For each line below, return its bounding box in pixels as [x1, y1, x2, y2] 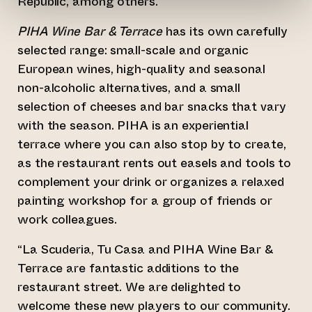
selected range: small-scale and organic [17, 41, 249, 60]
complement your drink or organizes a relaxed [17, 173, 284, 192]
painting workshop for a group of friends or [17, 192, 272, 210]
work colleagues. [17, 210, 117, 229]
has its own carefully [162, 22, 288, 41]
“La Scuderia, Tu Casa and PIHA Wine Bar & [17, 240, 273, 259]
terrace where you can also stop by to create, [17, 135, 286, 154]
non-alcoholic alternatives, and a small [17, 79, 241, 97]
